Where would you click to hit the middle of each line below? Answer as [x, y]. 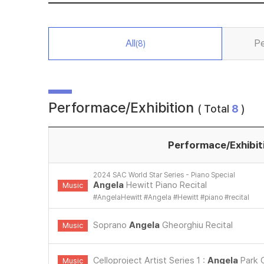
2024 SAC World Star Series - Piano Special [164, 175]
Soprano [111, 225]
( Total [215, 109]
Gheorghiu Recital [197, 225]
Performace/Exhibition [123, 108]
